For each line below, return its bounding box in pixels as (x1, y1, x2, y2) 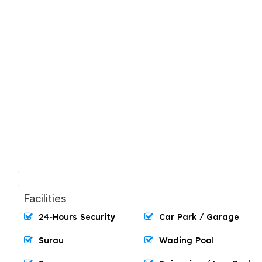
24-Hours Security (39, 213, 115, 222)
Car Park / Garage (159, 213, 239, 222)
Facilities (24, 189, 67, 205)
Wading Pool (159, 236, 213, 245)
